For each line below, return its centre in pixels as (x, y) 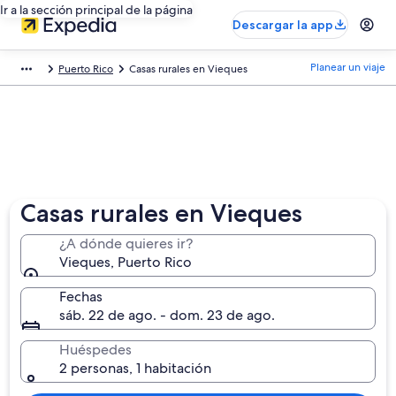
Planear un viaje (348, 67)
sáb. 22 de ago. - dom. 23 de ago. (168, 315)
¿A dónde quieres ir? (126, 244)
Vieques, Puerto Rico (126, 262)
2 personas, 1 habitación (136, 368)
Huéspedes (96, 350)
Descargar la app (283, 25)
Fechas (81, 297)
